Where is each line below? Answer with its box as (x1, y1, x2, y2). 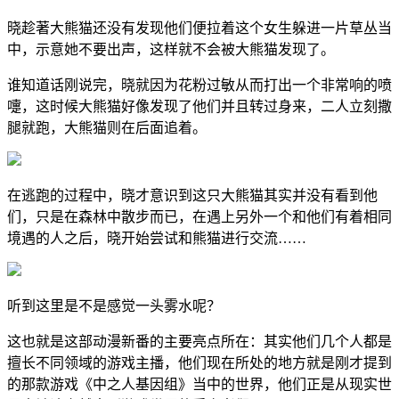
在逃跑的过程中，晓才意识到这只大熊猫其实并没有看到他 (7, 187, 378, 203)
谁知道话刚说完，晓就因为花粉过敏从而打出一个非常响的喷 (7, 77, 392, 93)
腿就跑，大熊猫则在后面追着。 (7, 119, 207, 135)
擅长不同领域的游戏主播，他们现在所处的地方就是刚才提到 (7, 354, 392, 370)
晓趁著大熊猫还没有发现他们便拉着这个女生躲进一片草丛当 (7, 20, 392, 36)
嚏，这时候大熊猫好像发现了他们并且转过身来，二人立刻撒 (7, 98, 392, 114)
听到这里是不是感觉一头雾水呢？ (7, 297, 221, 313)
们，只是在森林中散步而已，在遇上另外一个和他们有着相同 (7, 208, 392, 224)
